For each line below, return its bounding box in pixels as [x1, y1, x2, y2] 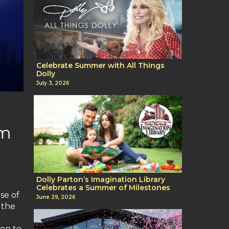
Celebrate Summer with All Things [36, 60, 165, 70]
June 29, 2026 [36, 194, 76, 201]
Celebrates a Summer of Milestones [36, 183, 170, 193]
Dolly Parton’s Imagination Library [36, 175, 165, 185]
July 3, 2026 [36, 80, 70, 87]
